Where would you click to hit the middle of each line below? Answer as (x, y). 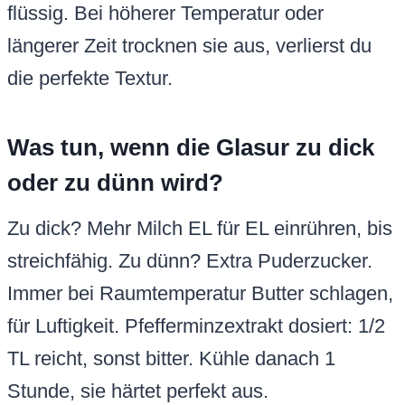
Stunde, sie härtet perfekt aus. (138, 391)
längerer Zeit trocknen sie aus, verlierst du (189, 46)
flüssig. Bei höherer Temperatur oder (165, 14)
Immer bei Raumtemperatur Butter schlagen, (200, 294)
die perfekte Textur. (90, 79)
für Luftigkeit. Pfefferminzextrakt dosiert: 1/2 (196, 326)
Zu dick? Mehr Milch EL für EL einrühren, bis (200, 229)
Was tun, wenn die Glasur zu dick (191, 148)
